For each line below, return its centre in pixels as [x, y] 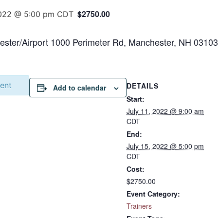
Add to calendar [80, 88]
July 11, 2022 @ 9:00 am [165, 111]
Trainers [139, 206]
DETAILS [143, 86]
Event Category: [153, 194]
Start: [136, 99]
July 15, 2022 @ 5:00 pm [165, 146]
